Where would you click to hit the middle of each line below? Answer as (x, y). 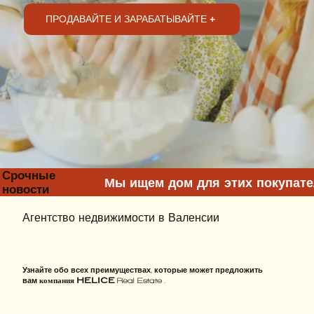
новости (26, 190)
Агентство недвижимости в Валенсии (121, 218)
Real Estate (139, 281)
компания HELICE (77, 281)
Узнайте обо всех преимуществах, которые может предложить (142, 271)
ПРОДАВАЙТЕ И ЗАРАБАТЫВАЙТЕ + (131, 19)
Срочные (29, 176)
